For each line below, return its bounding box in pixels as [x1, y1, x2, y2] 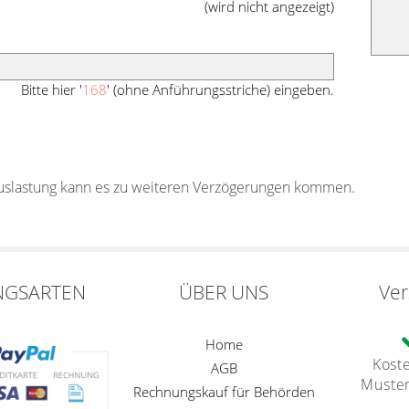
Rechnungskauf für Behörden [132, 382, 315, 401]
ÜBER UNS [179, 278, 269, 305]
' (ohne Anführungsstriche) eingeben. [106, 80, 334, 100]
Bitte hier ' [20, 80, 82, 100]
